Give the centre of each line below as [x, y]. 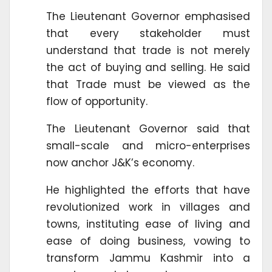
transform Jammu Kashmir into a [148, 258]
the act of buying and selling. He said [148, 67]
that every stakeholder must [148, 33]
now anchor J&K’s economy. [120, 162]
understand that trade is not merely [148, 50]
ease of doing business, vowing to [148, 241]
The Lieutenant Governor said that [148, 128]
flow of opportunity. [97, 101]
